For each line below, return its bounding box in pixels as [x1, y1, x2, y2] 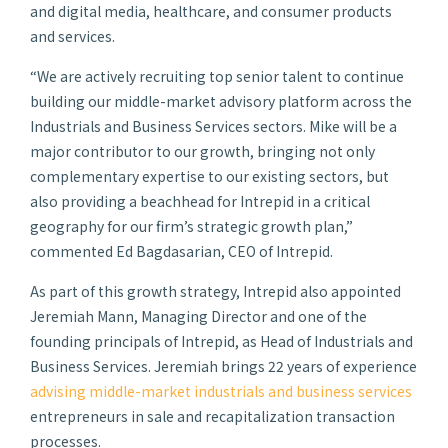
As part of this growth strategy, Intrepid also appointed [30, 281, 401, 301]
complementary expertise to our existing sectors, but [30, 166, 389, 186]
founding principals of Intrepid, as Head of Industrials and [30, 331, 413, 351]
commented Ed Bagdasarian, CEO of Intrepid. [30, 241, 333, 261]
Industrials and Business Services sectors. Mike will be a [30, 116, 397, 136]
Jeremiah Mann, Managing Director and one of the [30, 306, 367, 326]
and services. [30, 26, 115, 46]
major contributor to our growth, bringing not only [30, 141, 375, 161]
